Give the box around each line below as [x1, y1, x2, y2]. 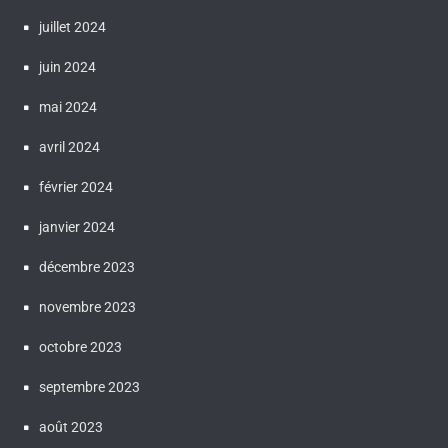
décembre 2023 [39, 259, 135, 275]
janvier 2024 [39, 219, 115, 235]
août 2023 [39, 419, 103, 435]
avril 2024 [39, 139, 100, 155]
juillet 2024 [39, 19, 106, 35]
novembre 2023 [39, 299, 136, 315]
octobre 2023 [39, 339, 122, 355]
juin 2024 [39, 59, 96, 75]
